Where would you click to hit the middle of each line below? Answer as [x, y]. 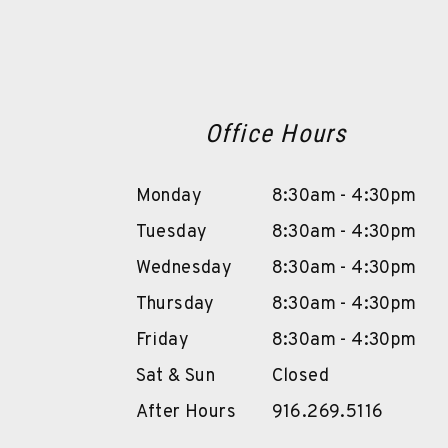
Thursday [175, 304]
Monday [169, 196]
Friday [162, 340]
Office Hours [275, 133]
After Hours [186, 412]
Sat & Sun [175, 376]
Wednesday [184, 268]
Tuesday [171, 232]
